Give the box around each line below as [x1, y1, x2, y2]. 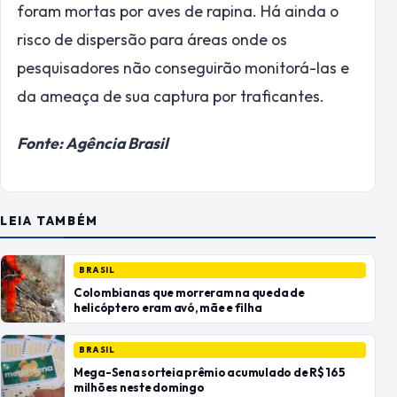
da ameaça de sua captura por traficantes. [17, 86, 324, 107]
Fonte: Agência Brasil [17, 132, 168, 153]
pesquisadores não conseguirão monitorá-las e [17, 58, 349, 79]
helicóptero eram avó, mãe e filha [74, 300, 262, 315]
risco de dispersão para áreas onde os [17, 29, 287, 51]
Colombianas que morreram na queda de [74, 284, 305, 300]
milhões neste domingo [74, 379, 205, 394]
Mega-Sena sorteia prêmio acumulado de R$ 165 [74, 364, 346, 379]
